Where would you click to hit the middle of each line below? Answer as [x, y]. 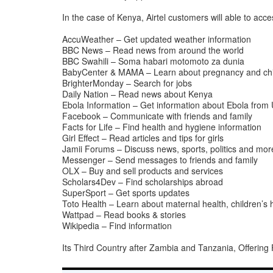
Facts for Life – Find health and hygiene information [162, 127]
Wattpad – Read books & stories [124, 214]
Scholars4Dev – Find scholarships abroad [143, 182]
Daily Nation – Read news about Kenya [137, 94]
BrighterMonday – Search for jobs [127, 83]
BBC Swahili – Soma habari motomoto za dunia [153, 61]
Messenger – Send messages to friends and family [160, 160]
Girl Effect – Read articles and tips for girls [143, 138]
